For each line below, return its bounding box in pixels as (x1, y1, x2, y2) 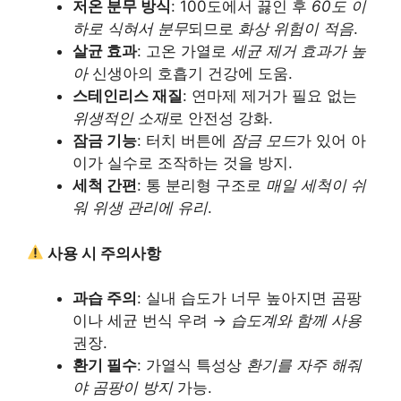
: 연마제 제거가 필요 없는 (183, 87, 357, 105)
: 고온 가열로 (137, 42, 231, 60)
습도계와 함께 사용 (231, 311, 362, 329)
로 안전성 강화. (168, 109, 273, 127)
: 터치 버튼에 (137, 132, 231, 149)
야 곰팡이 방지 (73, 379, 173, 397)
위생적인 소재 (73, 109, 168, 127)
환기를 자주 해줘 (246, 356, 362, 374)
